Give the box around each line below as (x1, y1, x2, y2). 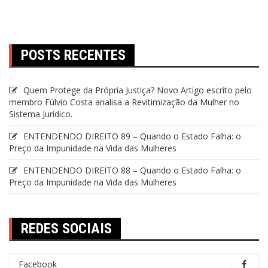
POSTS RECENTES (21, 46, 126, 63)
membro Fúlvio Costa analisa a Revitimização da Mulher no (9, 96, 239, 108)
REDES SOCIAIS (21, 220, 112, 237)
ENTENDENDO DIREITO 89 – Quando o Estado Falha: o (23, 130, 241, 142)
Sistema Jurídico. (9, 108, 72, 120)
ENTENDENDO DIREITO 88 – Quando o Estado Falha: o (23, 164, 241, 176)
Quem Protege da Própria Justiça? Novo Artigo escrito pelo (23, 84, 252, 96)
